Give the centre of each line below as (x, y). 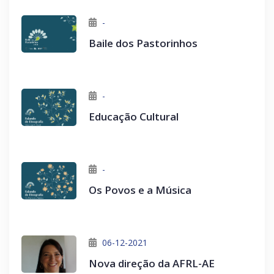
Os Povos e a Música (140, 190)
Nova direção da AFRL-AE (152, 264)
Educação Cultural (134, 117)
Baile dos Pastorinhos (143, 43)
